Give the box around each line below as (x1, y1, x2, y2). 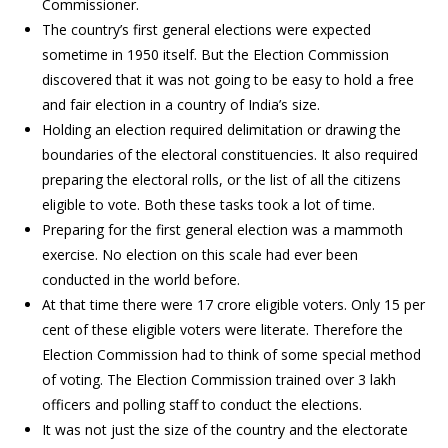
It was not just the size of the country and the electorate (42, 419, 409, 439)
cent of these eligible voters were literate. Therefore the (42, 319, 404, 339)
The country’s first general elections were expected (42, 19, 372, 39)
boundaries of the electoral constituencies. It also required (42, 144, 419, 164)
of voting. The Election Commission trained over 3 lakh (42, 369, 397, 389)
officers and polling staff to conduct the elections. (42, 394, 363, 414)
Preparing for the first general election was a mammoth (42, 219, 404, 239)
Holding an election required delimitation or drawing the (42, 119, 402, 139)
